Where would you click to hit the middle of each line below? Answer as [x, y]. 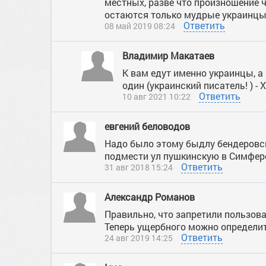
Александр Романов [150, 197]
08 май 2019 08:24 [140, 26]
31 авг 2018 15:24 [139, 167]
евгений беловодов [148, 126]
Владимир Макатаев [170, 56]
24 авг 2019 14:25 [139, 238]
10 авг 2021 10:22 [156, 96]
